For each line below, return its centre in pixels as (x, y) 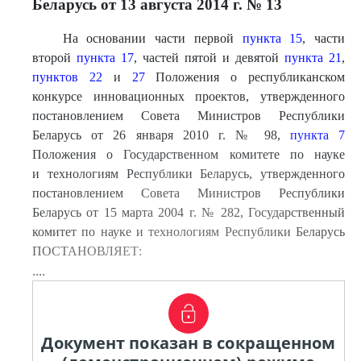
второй (54, 58)
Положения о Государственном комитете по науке (189, 154)
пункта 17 (105, 58)
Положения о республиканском (245, 77)
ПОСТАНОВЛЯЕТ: (87, 251)
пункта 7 (317, 135)
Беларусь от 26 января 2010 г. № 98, (161, 135)
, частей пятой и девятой (209, 58)
